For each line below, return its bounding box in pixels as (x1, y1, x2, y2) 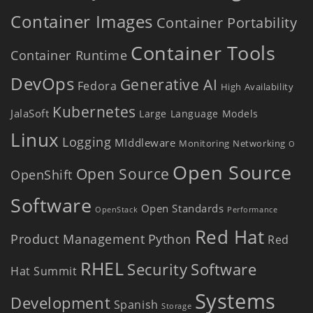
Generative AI (119, 74, 218, 94)
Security (126, 258, 188, 280)
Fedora (77, 78, 117, 94)
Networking (233, 136, 286, 150)
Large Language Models (139, 106, 259, 120)
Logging (62, 133, 112, 150)
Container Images (10, 9, 153, 33)
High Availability (220, 80, 294, 93)
